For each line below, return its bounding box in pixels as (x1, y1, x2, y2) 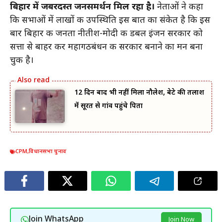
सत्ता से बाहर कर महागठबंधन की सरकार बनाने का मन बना (10, 41, 203, 53)
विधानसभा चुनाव (29, 148, 66, 156)
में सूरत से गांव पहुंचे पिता (74, 101, 143, 111)
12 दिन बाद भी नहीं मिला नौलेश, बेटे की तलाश (74, 88, 204, 98)
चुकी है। (10, 55, 34, 66)
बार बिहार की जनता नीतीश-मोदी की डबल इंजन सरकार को (10, 28, 203, 40)
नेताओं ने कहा (155, 1, 203, 13)
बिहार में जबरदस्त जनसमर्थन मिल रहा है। (10, 1, 155, 13)
